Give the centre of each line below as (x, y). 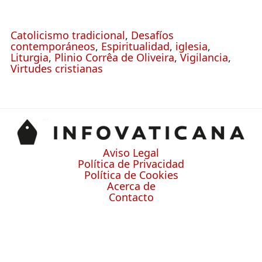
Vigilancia (204, 57)
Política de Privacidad (131, 164)
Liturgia (30, 57)
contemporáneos (53, 46)
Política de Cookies (131, 175)
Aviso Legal (131, 153)
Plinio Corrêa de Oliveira (114, 57)
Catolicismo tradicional (68, 35)
